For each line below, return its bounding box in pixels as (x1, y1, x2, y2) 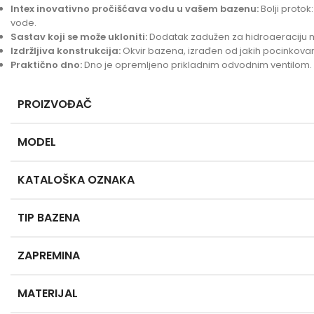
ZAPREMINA (18, 247, 80, 264)
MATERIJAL (18, 285, 78, 301)
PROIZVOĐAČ (18, 96, 92, 112)
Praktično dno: (11, 58, 82, 71)
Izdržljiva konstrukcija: (11, 44, 121, 57)
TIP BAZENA (18, 210, 80, 226)
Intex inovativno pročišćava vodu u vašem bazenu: (11, 2, 259, 15)
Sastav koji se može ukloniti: (11, 30, 147, 43)
